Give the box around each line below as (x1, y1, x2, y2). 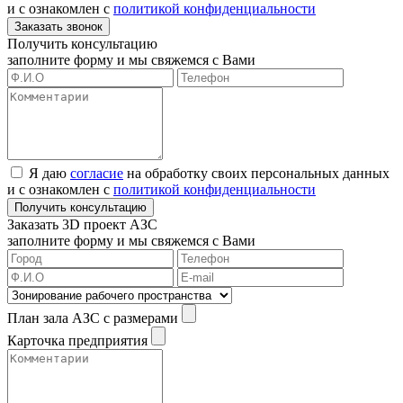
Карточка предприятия (7, 332, 148, 348)
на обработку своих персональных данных (123, 165, 390, 181)
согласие (70, 165, 123, 181)
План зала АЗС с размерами (7, 309, 178, 326)
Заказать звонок (14, 19, 103, 33)
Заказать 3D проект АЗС (7, 216, 157, 232)
